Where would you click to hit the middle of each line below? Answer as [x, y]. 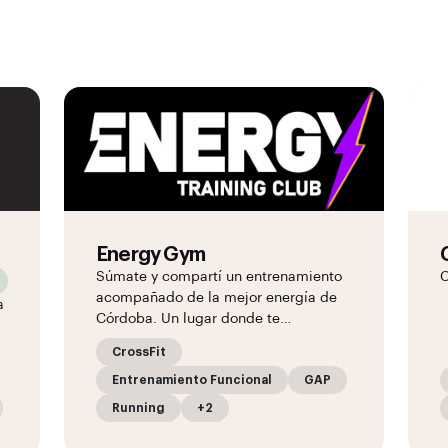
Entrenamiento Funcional [192, 380]
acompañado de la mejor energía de [216, 298]
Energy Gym [150, 255]
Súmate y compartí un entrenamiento [219, 277]
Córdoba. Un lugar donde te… [193, 319]
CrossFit [139, 352]
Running [138, 408]
